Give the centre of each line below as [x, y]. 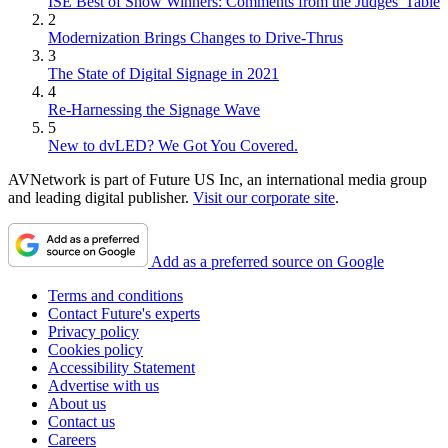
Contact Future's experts [124, 313]
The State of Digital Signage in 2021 [163, 73]
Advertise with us [103, 385]
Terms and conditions [115, 295]
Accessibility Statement [121, 367]
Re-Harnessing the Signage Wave [154, 109]
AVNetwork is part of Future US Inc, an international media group [217, 179]
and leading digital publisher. [100, 197]
